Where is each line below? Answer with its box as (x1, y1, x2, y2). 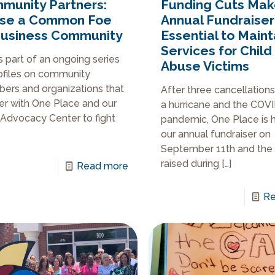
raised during (161, 158, 220, 170)
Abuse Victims (161, 58, 250, 74)
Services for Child (161, 43, 273, 59)
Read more (76, 160, 128, 172)
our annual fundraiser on (161, 128, 271, 141)
